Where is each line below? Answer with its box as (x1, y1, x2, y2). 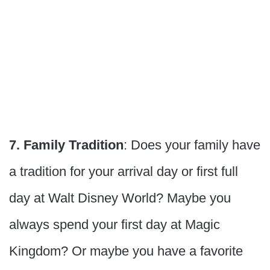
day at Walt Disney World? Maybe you (9, 190, 231, 206)
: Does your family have (124, 137, 260, 153)
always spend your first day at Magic (9, 217, 220, 233)
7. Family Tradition (9, 137, 124, 153)
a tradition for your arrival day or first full (9, 164, 238, 180)
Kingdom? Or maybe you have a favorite (9, 243, 243, 259)
